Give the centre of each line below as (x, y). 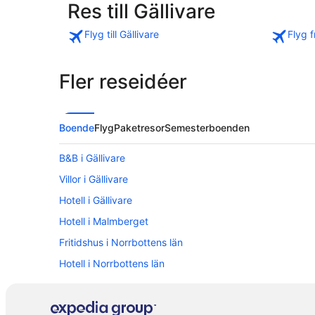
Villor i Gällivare (94, 179)
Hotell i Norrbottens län (112, 264)
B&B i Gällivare (92, 158)
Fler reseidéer (123, 82)
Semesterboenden (207, 128)
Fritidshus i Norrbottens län (121, 243)
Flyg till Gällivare (122, 34)
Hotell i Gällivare (96, 200)
